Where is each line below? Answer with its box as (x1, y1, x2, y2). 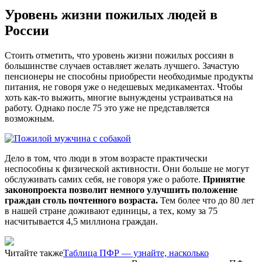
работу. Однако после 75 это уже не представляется (5, 102, 209, 113)
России (5, 22, 49, 38)
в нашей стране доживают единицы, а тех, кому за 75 (5, 205, 218, 216)
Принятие (203, 174, 245, 184)
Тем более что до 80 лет (158, 195, 254, 205)
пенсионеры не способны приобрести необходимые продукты (5, 71, 253, 81)
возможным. (5, 113, 54, 123)
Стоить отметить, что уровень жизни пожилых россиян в (5, 50, 234, 60)
